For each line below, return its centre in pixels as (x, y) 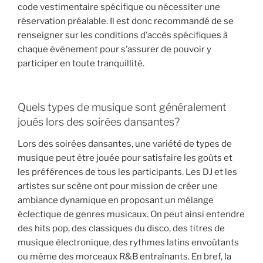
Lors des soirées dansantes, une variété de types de (125, 144)
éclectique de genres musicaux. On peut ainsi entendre (131, 215)
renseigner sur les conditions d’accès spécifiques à (123, 36)
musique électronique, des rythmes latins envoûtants (128, 243)
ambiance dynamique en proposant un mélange (116, 200)
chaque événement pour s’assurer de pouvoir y (114, 50)
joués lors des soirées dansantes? (99, 122)
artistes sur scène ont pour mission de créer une (118, 186)
